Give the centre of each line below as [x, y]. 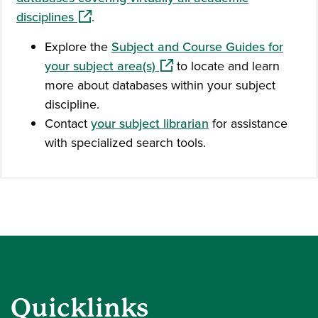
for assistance [248, 123]
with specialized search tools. [125, 142]
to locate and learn [226, 66]
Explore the [78, 46]
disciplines [45, 17]
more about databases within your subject [160, 85]
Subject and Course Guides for [197, 46]
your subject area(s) [100, 66]
